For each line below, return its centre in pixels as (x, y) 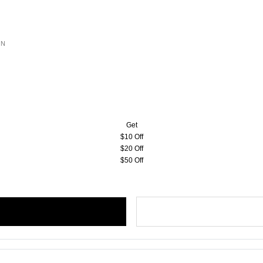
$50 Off (131, 160)
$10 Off (131, 137)
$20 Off (131, 149)
